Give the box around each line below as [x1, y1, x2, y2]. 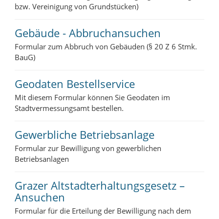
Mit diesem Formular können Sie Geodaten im [15, 92, 170, 102]
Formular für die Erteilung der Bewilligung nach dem [15, 206, 191, 216]
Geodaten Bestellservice [15, 76, 135, 91]
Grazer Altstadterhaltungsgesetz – [15, 178, 185, 193]
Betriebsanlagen [15, 154, 69, 164]
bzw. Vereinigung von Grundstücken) [15, 1, 138, 11]
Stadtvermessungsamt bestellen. [15, 103, 124, 113]
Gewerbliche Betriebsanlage [15, 127, 154, 142]
